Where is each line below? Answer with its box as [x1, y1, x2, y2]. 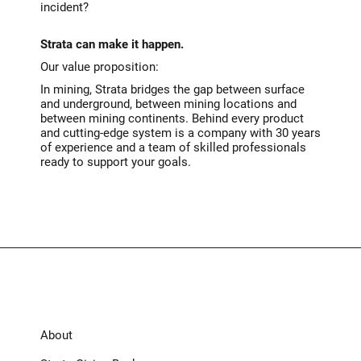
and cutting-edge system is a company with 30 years [39, 125, 321, 140]
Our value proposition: [39, 59, 159, 74]
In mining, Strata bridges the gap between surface [39, 81, 305, 97]
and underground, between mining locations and [39, 96, 297, 111]
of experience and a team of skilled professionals [39, 139, 306, 155]
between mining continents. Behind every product [39, 110, 304, 126]
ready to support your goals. [39, 154, 191, 169]
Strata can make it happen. [39, 36, 184, 52]
